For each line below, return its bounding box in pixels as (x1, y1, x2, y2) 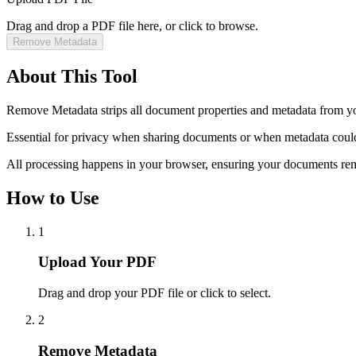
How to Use (6, 187, 99, 208)
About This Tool (6, 65, 137, 87)
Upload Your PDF (38, 253, 157, 271)
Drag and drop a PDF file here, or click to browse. (6, 18, 258, 33)
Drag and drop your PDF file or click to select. (38, 285, 271, 300)
